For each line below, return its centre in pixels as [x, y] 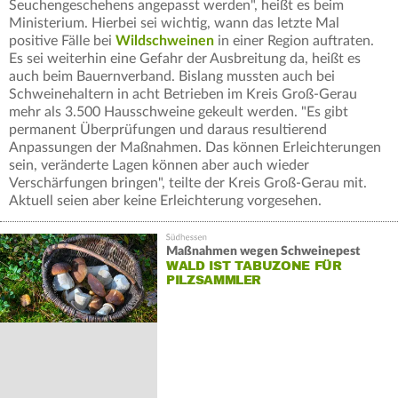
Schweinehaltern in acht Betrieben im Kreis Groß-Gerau [183, 95]
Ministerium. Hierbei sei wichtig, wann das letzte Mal [174, 24]
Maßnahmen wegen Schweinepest [263, 252]
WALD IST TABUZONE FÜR [254, 267]
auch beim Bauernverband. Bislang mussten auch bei [172, 77]
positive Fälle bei [62, 41]
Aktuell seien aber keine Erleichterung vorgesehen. [165, 201]
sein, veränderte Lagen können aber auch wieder [159, 166]
